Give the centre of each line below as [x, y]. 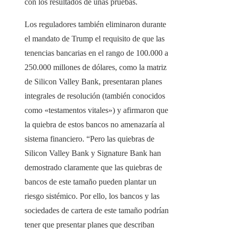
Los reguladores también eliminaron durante [95, 25]
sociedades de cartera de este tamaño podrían [97, 211]
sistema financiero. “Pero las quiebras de [89, 139]
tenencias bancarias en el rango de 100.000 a [96, 53]
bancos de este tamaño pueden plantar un [90, 182]
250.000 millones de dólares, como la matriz [96, 67]
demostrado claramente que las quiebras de [93, 168]
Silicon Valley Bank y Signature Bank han [93, 153]
